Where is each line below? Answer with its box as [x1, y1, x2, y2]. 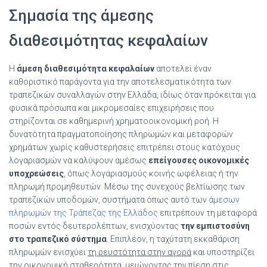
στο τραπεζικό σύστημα [9, 234, 107, 244]
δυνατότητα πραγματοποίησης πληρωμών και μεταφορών [9, 129, 233, 139]
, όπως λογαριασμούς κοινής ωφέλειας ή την [64, 168, 238, 178]
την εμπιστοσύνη [181, 221, 250, 231]
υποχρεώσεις [9, 168, 64, 178]
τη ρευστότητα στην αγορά [88, 247, 191, 257]
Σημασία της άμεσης [9, 6, 154, 24]
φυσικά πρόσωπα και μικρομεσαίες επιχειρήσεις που [9, 103, 214, 113]
